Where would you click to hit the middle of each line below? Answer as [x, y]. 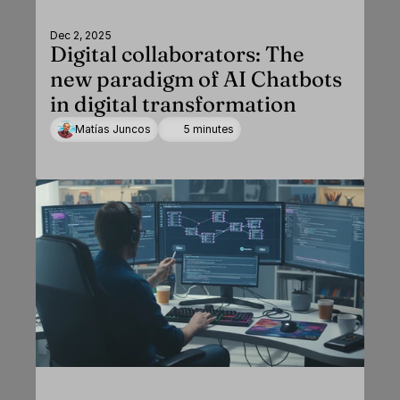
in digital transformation [173, 104]
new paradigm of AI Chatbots [196, 79]
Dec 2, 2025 [81, 35]
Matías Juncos [113, 129]
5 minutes [208, 129]
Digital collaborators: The [177, 54]
